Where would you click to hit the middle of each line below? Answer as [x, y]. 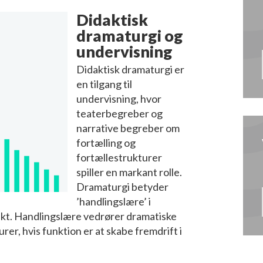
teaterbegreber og [119, 113]
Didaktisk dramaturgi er [130, 69]
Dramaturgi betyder [122, 186]
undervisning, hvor [119, 98]
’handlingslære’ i [114, 201]
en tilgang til [104, 84]
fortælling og [106, 142]
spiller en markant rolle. [129, 172]
